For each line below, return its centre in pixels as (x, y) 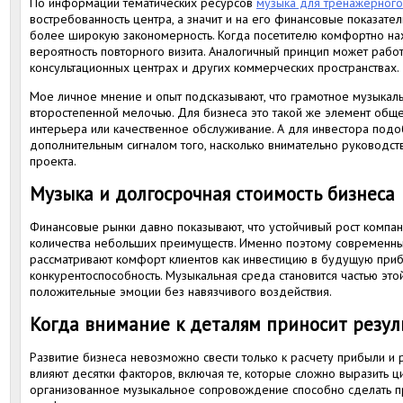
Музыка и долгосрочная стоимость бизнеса (212, 194)
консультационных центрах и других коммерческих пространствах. (215, 67)
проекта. (53, 161)
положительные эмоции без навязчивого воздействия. (181, 291)
